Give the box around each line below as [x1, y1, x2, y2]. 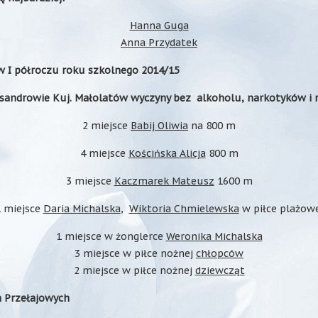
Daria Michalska [43, 202, 121, 215]
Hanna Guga [129, 19, 189, 32]
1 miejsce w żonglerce [55, 230, 166, 243]
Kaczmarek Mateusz [114, 175, 214, 187]
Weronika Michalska [165, 230, 263, 243]
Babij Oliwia [131, 119, 188, 132]
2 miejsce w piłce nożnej [73, 264, 195, 277]
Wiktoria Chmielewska [128, 202, 239, 215]
